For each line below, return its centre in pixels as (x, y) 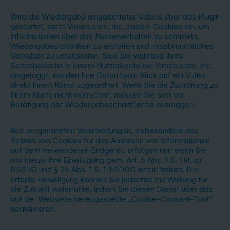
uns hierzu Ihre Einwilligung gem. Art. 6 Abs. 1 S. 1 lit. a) (106, 160)
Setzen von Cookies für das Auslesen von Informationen (110, 140)
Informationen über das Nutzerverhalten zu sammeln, (105, 36)
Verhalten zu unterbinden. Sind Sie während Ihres (97, 56)
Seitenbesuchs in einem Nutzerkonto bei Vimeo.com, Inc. (111, 65)
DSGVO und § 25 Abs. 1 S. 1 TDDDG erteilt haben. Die (104, 170)
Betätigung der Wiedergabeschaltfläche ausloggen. (103, 104)
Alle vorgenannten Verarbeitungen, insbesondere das (104, 131)
